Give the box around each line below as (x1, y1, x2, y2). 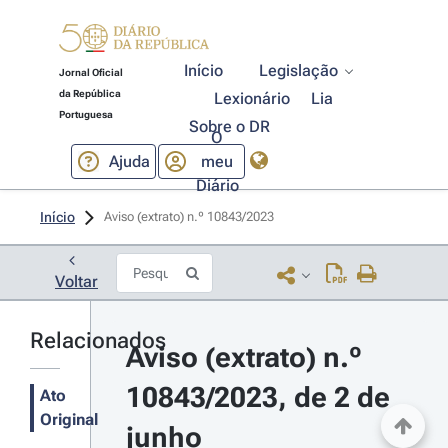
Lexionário (214, 89, 291, 108)
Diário (195, 175, 239, 195)
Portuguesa (58, 109, 113, 120)
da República (58, 88, 121, 99)
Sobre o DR (188, 117, 270, 136)
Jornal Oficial (58, 67, 123, 78)
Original (40, 410, 98, 429)
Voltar (55, 272, 98, 291)
